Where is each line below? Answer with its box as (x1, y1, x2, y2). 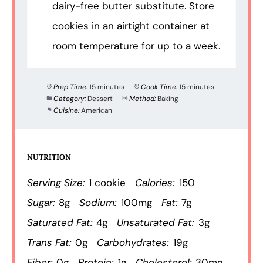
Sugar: (27, 196, 55, 210)
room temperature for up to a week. (52, 39, 220, 53)
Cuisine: (53, 105, 80, 115)
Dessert (87, 93, 113, 103)
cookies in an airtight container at (52, 19, 210, 33)
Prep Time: (53, 82, 88, 92)
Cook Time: (141, 82, 178, 92)
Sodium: (79, 196, 117, 210)
